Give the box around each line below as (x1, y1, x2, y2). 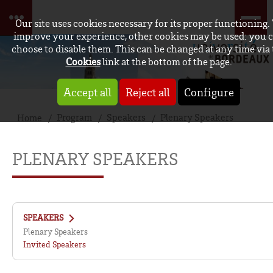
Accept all (63, 84, 112, 99)
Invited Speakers (23, 239, 87, 250)
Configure (184, 84, 234, 99)
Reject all (126, 84, 170, 99)
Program (57, 112, 92, 124)
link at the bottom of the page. (100, 55, 232, 68)
